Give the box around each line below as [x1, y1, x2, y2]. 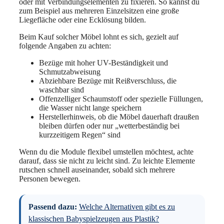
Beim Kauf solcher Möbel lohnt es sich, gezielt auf [19, 32, 178, 41]
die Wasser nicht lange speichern [39, 103, 141, 112]
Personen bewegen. [19, 174, 80, 183]
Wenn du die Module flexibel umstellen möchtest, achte [19, 147, 193, 156]
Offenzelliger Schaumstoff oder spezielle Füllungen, [39, 94, 203, 103]
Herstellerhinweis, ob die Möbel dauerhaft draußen [39, 112, 199, 121]
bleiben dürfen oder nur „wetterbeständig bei [39, 121, 179, 130]
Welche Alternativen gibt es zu [79, 202, 175, 211]
